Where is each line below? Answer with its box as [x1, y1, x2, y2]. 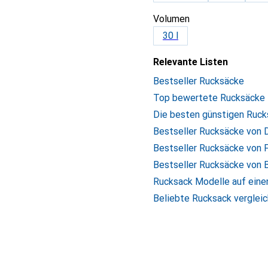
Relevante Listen [153, 56, 228, 68]
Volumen [153, 13, 190, 25]
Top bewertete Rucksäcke [153, 92, 265, 103]
